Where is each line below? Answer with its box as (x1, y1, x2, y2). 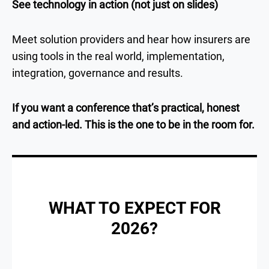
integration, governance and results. (12, 66, 183, 79)
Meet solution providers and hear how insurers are (12, 32, 250, 46)
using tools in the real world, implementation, (12, 49, 225, 62)
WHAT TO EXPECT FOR (48, 198, 221, 218)
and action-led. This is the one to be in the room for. (12, 118, 255, 131)
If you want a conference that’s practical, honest (12, 101, 240, 114)
